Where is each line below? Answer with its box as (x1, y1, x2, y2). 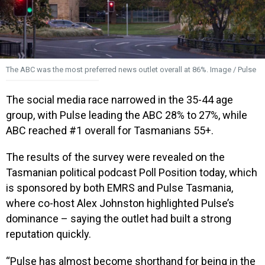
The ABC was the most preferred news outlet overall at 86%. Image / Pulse (6, 64, 256, 74)
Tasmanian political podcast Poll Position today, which (6, 166, 257, 179)
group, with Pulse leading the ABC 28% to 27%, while (6, 108, 247, 121)
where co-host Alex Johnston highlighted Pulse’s (6, 197, 234, 210)
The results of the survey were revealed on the (6, 151, 225, 164)
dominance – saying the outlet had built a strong (6, 212, 231, 225)
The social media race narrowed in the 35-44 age (6, 93, 233, 106)
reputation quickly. (6, 228, 91, 241)
